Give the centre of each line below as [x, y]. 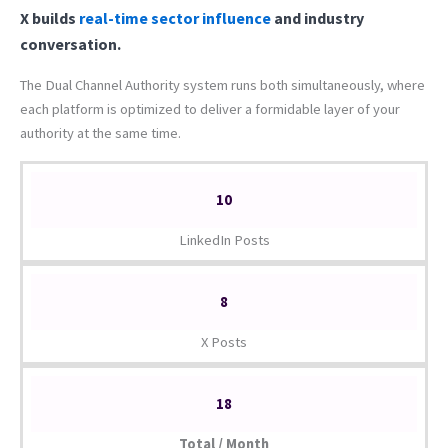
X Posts [224, 342]
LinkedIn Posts [224, 240]
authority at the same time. [100, 133]
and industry [317, 18]
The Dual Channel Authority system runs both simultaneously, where [222, 85]
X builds [49, 18]
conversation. [70, 44]
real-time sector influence [175, 18]
